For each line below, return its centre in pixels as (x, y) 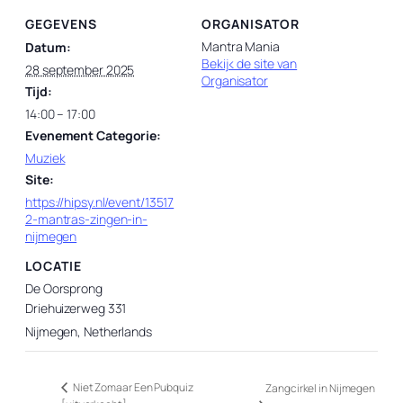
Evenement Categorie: (93, 136)
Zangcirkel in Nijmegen (321, 388)
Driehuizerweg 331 (76, 308)
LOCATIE (54, 265)
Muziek (45, 158)
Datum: (48, 48)
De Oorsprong (64, 288)
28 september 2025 (80, 70)
